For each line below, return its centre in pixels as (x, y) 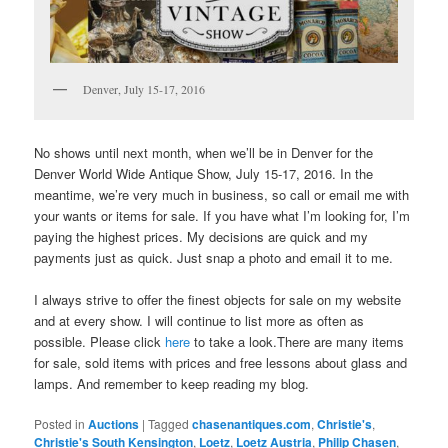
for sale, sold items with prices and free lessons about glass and (221, 362)
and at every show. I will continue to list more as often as (199, 320)
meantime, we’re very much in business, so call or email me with (222, 194)
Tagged (169, 423)
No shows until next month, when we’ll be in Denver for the (204, 152)
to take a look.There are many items (297, 341)
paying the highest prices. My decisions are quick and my (201, 236)
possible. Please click (100, 341)
